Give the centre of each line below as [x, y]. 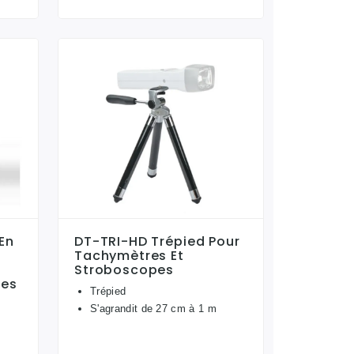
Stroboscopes [124, 269]
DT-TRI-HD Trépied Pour [157, 241]
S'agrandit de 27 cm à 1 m [153, 308]
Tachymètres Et [129, 255]
